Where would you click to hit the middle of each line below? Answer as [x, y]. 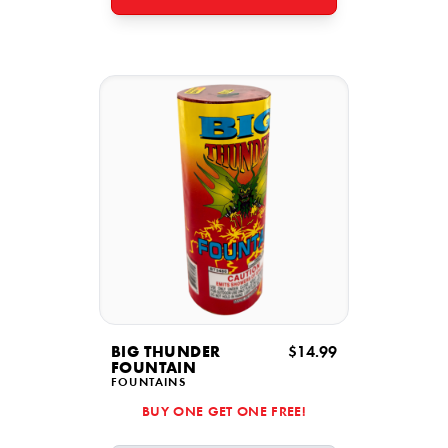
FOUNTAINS [148, 383]
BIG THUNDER [166, 353]
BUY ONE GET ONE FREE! [224, 413]
